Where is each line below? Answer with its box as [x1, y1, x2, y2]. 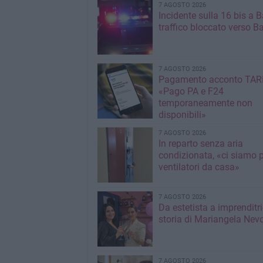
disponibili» [158, 109, 206, 121]
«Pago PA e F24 [158, 86, 224, 97]
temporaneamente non [158, 97, 252, 109]
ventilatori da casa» [158, 161, 240, 173]
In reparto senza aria [158, 138, 243, 150]
